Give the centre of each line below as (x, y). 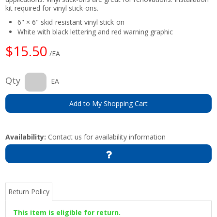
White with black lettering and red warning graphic (95, 31)
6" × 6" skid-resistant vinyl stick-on (71, 22)
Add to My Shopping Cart (108, 103)
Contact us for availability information (106, 137)
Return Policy (29, 191)
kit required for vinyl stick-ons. (52, 8)
